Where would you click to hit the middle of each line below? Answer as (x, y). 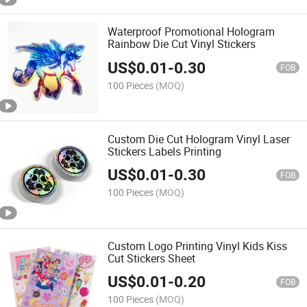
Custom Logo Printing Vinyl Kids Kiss (198, 246)
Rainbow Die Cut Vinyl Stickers (182, 44)
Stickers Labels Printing (165, 151)
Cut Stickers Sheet (152, 258)
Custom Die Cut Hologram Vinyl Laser (199, 139)
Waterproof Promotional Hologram (192, 32)
